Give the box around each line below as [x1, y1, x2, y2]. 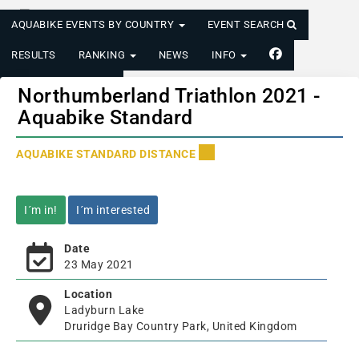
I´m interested [76, 204, 150, 216]
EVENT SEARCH [207, 18, 287, 30]
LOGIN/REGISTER [11, 79, 102, 91]
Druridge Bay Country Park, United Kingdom [64, 320, 297, 333]
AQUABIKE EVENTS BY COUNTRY [11, 18, 177, 30]
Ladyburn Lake [64, 304, 144, 317]
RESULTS [11, 49, 56, 61]
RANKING [78, 49, 128, 61]
